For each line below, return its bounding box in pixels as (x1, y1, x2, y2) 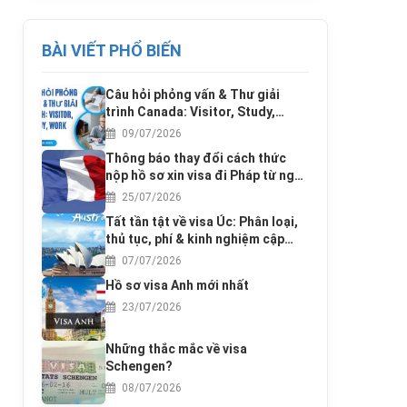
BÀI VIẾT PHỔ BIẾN (42, 41, 182, 61)
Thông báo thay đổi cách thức (105, 151, 286, 166)
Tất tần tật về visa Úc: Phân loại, (105, 214, 298, 230)
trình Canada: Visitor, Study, (105, 104, 275, 120)
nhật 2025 (105, 249, 164, 264)
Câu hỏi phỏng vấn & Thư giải (105, 87, 280, 103)
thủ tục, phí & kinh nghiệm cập (105, 232, 284, 247)
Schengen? (105, 359, 173, 374)
